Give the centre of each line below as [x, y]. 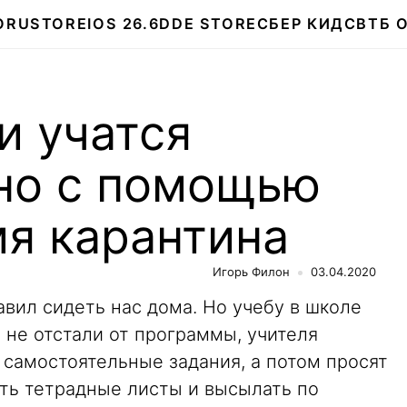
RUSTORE [47, 24]
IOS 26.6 [124, 24]
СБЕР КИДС [307, 24]
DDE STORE [208, 24]
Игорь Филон [251, 272]
